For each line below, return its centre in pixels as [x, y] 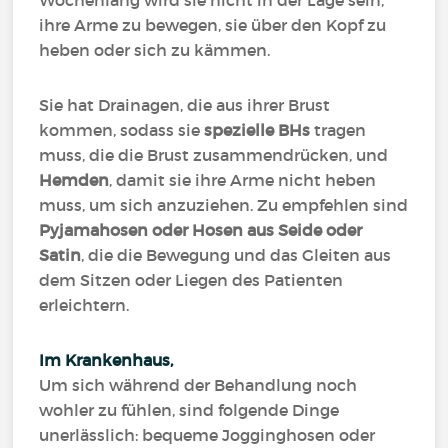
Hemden [74, 180]
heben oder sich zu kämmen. [155, 50]
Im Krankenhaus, [110, 360]
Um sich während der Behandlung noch [198, 385]
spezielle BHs [257, 130]
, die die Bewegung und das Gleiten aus [236, 255]
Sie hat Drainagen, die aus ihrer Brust [185, 105]
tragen [340, 130]
